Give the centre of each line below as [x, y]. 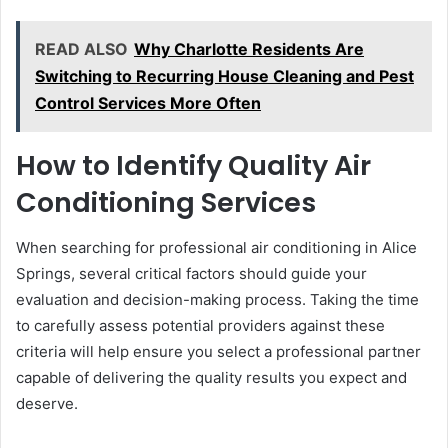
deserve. [47, 403]
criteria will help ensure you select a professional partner [218, 351]
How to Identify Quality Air [193, 166]
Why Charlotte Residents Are [249, 49]
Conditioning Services [166, 203]
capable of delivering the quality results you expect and [211, 377]
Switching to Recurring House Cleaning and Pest [224, 76]
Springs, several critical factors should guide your [191, 273]
